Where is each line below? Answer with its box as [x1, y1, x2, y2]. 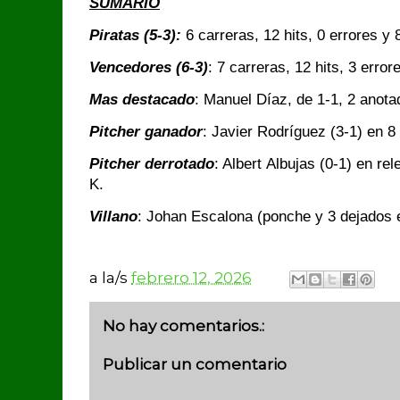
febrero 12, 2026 [131, 267, 252, 287]
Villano [89, 208, 137, 225]
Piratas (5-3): [89, 27, 186, 44]
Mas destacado [89, 91, 195, 108]
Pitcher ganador [89, 123, 203, 140]
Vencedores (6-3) [89, 59, 208, 76]
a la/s [89, 267, 131, 287]
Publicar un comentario [103, 354, 287, 373]
